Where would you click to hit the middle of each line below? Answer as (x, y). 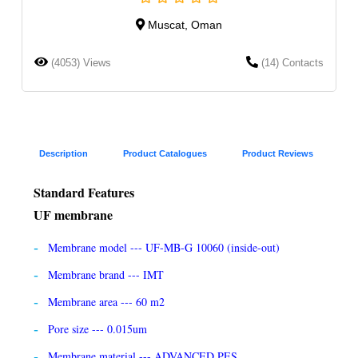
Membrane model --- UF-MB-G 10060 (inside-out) (164, 247)
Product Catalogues (165, 153)
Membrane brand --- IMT (106, 274)
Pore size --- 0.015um (97, 328)
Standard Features (84, 192)
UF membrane (73, 214)
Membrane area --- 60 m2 (106, 301)
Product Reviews (278, 153)
